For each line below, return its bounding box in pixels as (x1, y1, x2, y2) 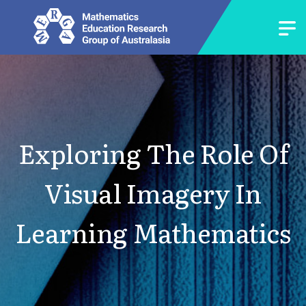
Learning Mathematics (15, 212, 291, 251)
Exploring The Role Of (18, 133, 288, 172)
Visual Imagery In (44, 173, 262, 212)
